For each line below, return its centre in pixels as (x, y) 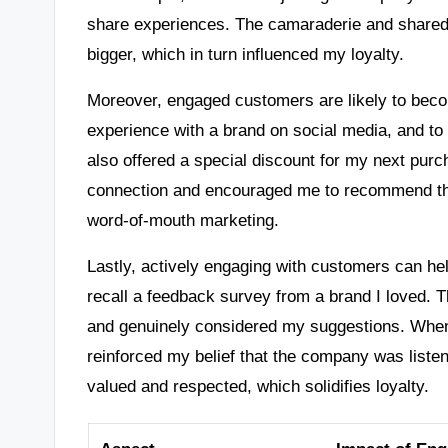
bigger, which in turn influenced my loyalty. (246, 53)
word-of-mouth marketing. (183, 220)
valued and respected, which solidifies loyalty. (258, 386)
